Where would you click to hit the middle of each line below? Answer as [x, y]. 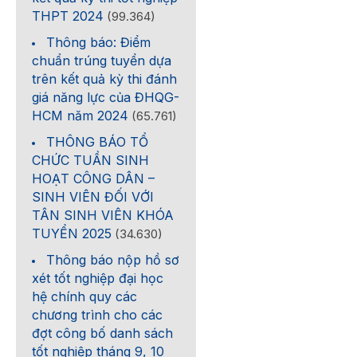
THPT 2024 [68, 16]
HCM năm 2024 [80, 116]
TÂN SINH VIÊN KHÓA [103, 215]
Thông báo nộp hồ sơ [113, 260]
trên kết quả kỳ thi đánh [105, 79]
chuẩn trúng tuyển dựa [102, 61]
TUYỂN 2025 [72, 233]
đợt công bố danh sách [103, 333]
